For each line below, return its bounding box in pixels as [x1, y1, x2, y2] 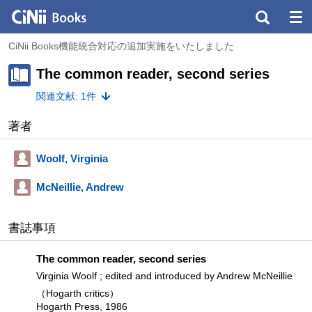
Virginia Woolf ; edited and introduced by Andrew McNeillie [36, 270, 292, 281]
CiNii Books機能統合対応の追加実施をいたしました [8, 40, 234, 52]
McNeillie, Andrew [36, 181, 124, 193]
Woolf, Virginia [36, 153, 108, 164]
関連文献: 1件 [36, 91, 96, 102]
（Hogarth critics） [36, 288, 119, 299]
